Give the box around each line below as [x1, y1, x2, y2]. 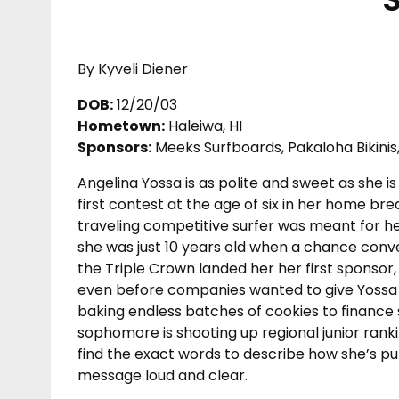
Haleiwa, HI [165, 115, 242, 136]
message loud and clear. [77, 364, 248, 386]
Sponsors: [77, 136, 151, 158]
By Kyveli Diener [77, 58, 188, 79]
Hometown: [77, 115, 165, 136]
